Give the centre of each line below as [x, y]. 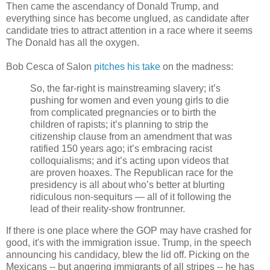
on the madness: [197, 66]
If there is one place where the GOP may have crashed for [129, 230]
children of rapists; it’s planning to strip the [119, 124]
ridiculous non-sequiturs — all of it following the [131, 196]
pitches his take [127, 66]
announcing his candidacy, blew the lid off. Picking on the [128, 254]
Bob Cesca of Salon [50, 66]
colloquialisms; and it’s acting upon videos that [129, 160]
